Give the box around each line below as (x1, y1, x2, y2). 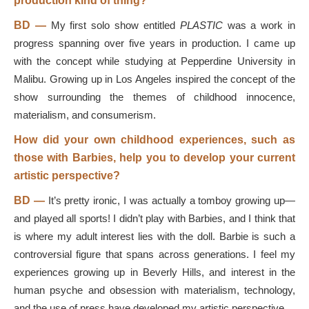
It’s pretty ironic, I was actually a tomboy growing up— (48, 195, 296, 206)
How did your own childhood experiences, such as (14, 134, 295, 146)
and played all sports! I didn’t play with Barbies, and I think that (14, 212, 295, 224)
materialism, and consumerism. (14, 109, 156, 121)
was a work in (222, 19, 296, 31)
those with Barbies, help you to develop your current (14, 152, 295, 163)
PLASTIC (179, 19, 223, 31)
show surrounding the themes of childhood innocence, (14, 91, 295, 103)
